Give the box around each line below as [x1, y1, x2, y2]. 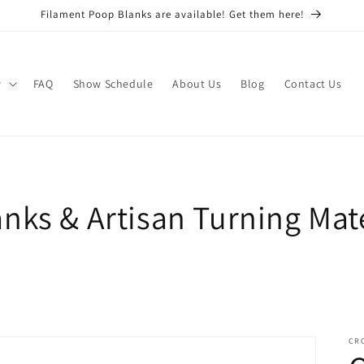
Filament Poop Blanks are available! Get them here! [40, 7, 305, 21]
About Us [172, 76, 222, 91]
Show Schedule [72, 76, 154, 91]
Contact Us [284, 76, 342, 91]
